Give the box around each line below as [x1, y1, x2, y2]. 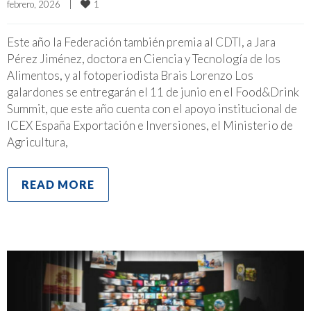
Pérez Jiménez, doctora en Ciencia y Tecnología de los [7, 51, 280, 66]
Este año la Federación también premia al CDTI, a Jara [7, 34, 276, 49]
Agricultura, [7, 134, 68, 149]
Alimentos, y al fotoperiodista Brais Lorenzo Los [7, 67, 253, 83]
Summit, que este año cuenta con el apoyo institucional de [7, 101, 297, 116]
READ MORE [22, 177, 94, 191]
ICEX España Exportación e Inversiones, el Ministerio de [7, 117, 293, 133]
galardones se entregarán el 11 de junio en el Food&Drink [7, 84, 299, 99]
